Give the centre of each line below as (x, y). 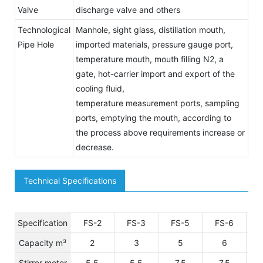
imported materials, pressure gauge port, (154, 44)
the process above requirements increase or (160, 132)
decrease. (95, 147)
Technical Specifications (70, 180)
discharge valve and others (128, 9)
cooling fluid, (100, 88)
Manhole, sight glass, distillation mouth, (151, 29)
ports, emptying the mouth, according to (154, 117)
